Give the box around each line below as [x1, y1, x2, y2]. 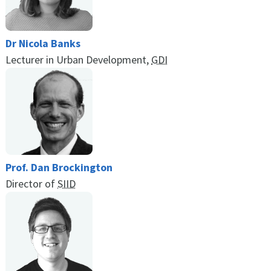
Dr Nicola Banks [5, 36, 80, 50]
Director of [5, 176, 57, 191]
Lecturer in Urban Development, [5, 52, 151, 67]
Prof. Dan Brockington [5, 160, 113, 174]
